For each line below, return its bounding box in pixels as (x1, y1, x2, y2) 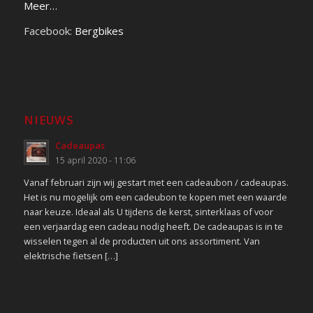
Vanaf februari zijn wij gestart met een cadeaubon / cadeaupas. (23, 175, 289, 189)
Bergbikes (74, 24, 124, 38)
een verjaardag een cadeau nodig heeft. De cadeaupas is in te (23, 219, 283, 233)
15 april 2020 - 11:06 (54, 154, 136, 166)
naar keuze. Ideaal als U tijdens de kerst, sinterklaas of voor (23, 205, 273, 218)
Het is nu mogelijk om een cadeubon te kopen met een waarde (23, 190, 287, 203)
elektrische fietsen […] (23, 249, 118, 262)
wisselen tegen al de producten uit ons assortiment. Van (23, 234, 260, 247)
